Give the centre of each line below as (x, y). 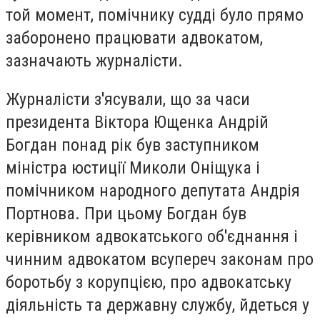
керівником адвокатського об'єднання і (152, 237)
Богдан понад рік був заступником (132, 145)
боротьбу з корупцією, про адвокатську (149, 282)
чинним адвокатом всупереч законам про (160, 260)
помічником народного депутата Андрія (153, 191)
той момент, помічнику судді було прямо (155, 15)
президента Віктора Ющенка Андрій (137, 122)
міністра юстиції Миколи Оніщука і (133, 168)
